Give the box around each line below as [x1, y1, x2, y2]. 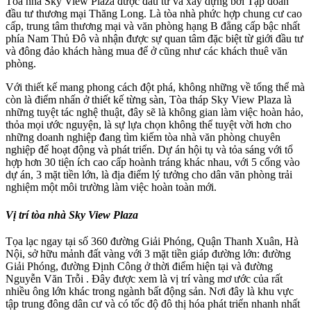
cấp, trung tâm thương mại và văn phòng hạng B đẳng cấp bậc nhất [6, 20, 300, 33]
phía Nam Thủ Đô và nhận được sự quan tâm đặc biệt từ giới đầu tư [6, 33, 303, 45]
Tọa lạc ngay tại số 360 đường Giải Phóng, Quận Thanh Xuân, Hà [6, 235, 299, 247]
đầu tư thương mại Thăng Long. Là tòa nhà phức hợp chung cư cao [6, 8, 302, 20]
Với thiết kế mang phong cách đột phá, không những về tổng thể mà [6, 81, 305, 94]
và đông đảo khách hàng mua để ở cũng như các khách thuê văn [6, 45, 287, 58]
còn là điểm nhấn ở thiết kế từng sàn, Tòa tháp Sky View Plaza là [6, 94, 292, 106]
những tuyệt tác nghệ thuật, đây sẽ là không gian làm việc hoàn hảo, [6, 106, 303, 119]
